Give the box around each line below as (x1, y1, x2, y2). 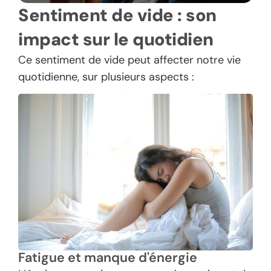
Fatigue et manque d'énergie (18, 249, 197, 267)
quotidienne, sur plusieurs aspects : (18, 70, 194, 85)
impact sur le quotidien (18, 28, 214, 51)
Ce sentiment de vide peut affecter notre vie (18, 53, 241, 68)
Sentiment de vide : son (18, 4, 217, 27)
